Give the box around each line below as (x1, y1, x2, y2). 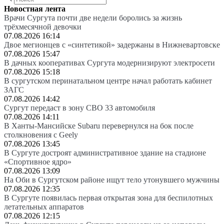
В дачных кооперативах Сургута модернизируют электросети (4, 58, 215, 67)
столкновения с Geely (4, 130, 78, 139)
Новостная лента (4, 4, 65, 13)
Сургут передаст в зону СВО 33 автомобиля (4, 103, 155, 112)
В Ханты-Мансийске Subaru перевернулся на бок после (4, 121, 193, 130)
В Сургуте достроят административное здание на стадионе (4, 148, 206, 157)
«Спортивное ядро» (4, 157, 71, 166)
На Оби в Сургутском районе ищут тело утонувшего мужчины (4, 175, 219, 184)
